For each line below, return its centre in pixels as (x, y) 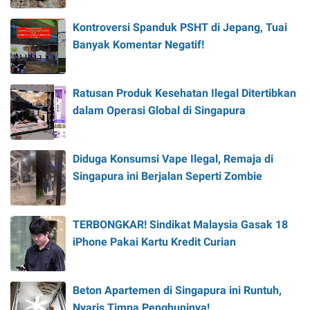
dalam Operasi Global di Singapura (159, 111)
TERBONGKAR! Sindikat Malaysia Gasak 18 (180, 225)
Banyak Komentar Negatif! (138, 45)
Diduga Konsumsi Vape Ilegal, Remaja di (173, 159)
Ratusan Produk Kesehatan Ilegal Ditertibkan (184, 93)
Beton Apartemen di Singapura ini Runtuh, (177, 291)
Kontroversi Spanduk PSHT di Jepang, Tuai (180, 28)
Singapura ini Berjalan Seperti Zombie (167, 176)
